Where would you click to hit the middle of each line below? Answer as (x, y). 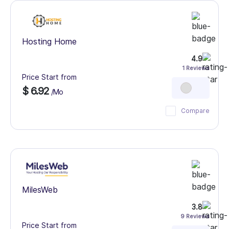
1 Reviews (196, 68)
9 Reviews (195, 216)
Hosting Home (49, 41)
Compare (195, 111)
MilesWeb (40, 190)
